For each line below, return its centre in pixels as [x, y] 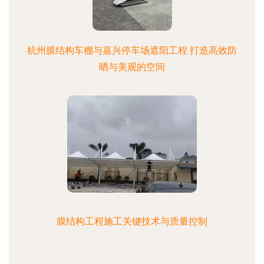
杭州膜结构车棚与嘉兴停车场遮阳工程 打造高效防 [132, 50]
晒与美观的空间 [132, 67]
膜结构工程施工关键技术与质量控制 [132, 221]
